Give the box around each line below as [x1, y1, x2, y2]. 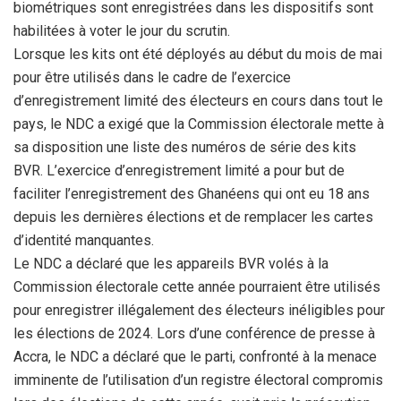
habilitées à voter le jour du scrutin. [13, 22, 230, 39]
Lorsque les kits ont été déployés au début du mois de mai [13, 46, 382, 63]
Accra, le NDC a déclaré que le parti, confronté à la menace [13, 348, 377, 365]
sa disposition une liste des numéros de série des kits [13, 139, 356, 156]
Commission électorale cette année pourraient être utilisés [13, 278, 380, 295]
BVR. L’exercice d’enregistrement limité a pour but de [13, 162, 345, 179]
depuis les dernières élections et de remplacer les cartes [13, 209, 373, 226]
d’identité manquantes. [13, 232, 154, 249]
